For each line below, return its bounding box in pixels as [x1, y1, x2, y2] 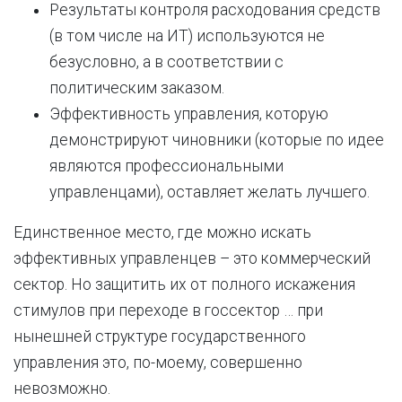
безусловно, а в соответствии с [49, 53, 284, 71]
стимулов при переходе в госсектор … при [13, 301, 323, 319]
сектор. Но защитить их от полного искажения [13, 275, 355, 293]
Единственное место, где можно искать [13, 223, 311, 241]
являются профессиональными [49, 157, 284, 175]
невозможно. [13, 380, 110, 398]
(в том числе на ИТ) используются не [49, 27, 325, 45]
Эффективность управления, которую [49, 105, 328, 123]
